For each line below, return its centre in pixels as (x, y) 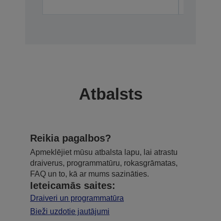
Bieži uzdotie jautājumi (70, 211)
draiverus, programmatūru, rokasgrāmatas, (104, 163)
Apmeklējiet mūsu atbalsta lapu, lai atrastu (104, 152)
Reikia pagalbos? (71, 138)
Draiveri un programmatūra (77, 198)
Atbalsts (110, 94)
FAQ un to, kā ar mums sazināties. (90, 174)
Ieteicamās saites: (73, 185)
